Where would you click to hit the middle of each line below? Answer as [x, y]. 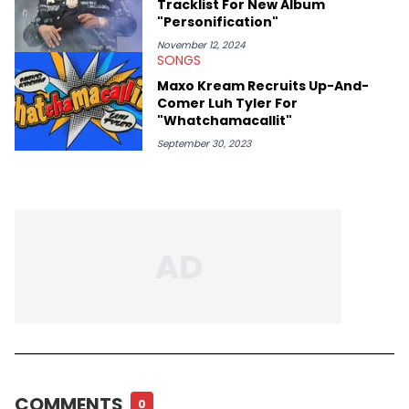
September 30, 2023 [204, 143]
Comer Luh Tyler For [227, 103]
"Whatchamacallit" [225, 120]
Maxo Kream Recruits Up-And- [263, 85]
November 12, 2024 [201, 45]
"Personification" [218, 21]
